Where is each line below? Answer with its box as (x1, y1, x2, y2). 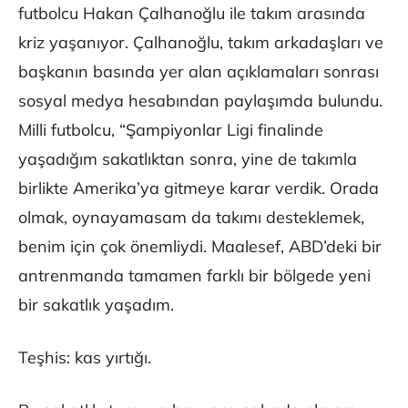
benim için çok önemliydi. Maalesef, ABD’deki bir (18, 236, 382, 258)
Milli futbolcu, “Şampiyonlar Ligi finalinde (18, 119, 323, 141)
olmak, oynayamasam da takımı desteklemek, (18, 207, 364, 229)
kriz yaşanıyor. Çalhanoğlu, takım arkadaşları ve (18, 32, 383, 54)
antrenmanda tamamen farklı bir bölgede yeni (18, 265, 371, 287)
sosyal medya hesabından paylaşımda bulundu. (18, 90, 382, 112)
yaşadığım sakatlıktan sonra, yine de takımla (18, 148, 357, 170)
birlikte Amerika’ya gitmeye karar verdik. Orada (18, 178, 379, 199)
